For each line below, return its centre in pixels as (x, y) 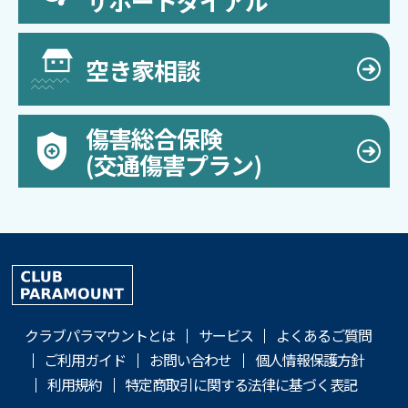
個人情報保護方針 (309, 360)
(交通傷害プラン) (173, 165)
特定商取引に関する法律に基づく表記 (241, 385)
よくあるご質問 (324, 336)
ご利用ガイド (85, 360)
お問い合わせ (190, 360)
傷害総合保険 (154, 138)
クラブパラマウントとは (100, 336)
